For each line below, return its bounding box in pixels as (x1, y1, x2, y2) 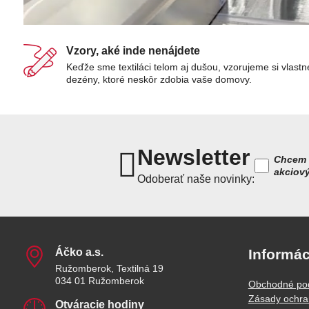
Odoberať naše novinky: (137, 173, 255, 186)
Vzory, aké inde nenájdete (66, 45, 200, 57)
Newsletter (137, 145, 250, 170)
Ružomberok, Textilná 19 (54, 263, 163, 275)
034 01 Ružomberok (54, 275, 144, 287)
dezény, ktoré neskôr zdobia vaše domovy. (66, 74, 252, 86)
